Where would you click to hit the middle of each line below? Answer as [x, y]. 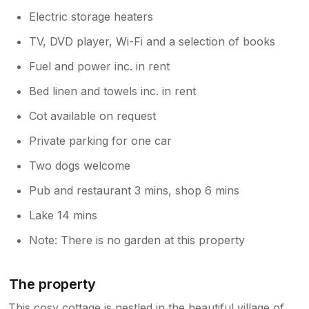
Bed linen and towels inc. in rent [113, 91]
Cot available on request [93, 116]
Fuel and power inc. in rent [100, 66]
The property [53, 284]
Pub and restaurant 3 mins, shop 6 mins [134, 190]
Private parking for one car [101, 140]
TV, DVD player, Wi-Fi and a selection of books [152, 41]
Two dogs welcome [80, 165]
